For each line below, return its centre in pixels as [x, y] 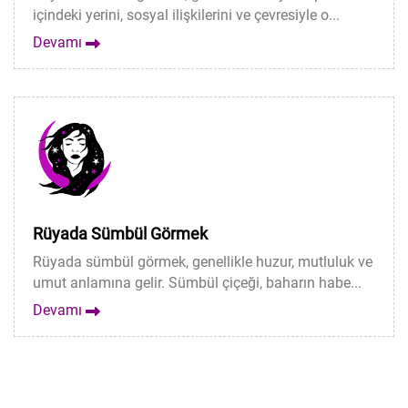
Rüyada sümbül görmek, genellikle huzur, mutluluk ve [203, 262]
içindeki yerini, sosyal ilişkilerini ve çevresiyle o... [186, 15]
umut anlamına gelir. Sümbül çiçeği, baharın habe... [197, 283]
